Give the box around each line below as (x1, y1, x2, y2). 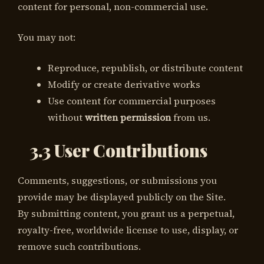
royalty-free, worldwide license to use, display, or (18, 223, 238, 236)
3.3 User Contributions (29, 138, 207, 161)
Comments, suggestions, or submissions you (18, 173, 217, 187)
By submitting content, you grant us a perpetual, (18, 206, 235, 220)
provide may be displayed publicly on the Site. (18, 190, 226, 203)
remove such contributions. (18, 239, 141, 253)
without (48, 111, 85, 124)
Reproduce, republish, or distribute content (48, 61, 243, 75)
